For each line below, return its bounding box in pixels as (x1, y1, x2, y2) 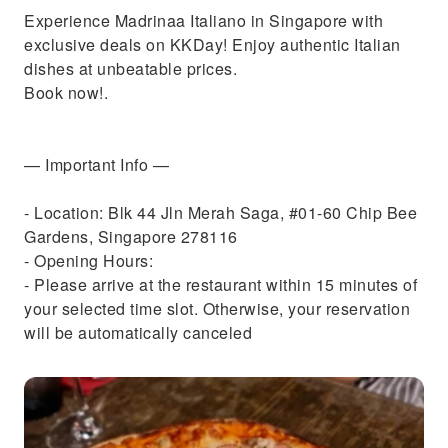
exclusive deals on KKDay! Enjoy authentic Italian (24, 33, 401, 56)
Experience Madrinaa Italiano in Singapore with (24, 9, 383, 32)
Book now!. (24, 81, 108, 104)
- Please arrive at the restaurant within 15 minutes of (24, 273, 417, 296)
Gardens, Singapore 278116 (24, 225, 238, 248)
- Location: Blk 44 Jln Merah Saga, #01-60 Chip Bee (24, 201, 417, 224)
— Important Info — (24, 153, 169, 176)
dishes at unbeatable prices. (24, 57, 237, 80)
